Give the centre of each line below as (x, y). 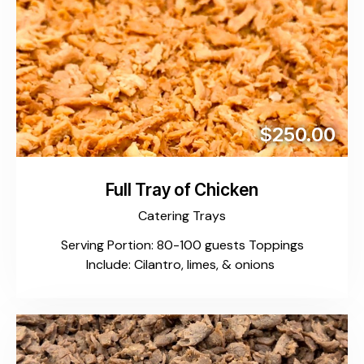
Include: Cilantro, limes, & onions (182, 265)
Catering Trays (182, 215)
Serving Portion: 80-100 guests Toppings (182, 245)
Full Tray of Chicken (182, 190)
